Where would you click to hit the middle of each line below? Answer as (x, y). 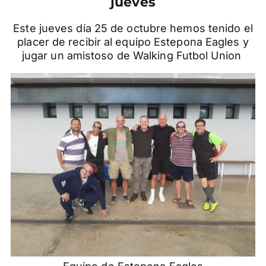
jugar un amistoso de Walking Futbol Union (133, 56)
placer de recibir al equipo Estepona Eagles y (133, 42)
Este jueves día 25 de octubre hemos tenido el (133, 28)
